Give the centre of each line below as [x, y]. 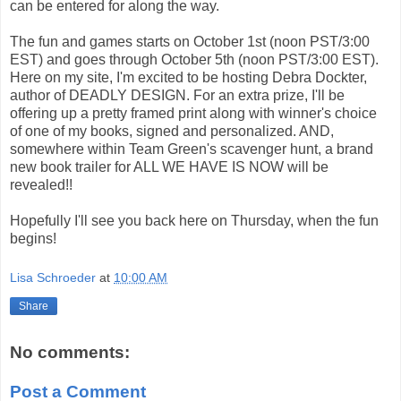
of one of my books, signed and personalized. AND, [172, 132]
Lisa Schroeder [53, 277]
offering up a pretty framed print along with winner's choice [193, 114]
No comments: [70, 353]
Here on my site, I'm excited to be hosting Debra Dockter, [188, 78]
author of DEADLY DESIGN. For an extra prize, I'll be [177, 96]
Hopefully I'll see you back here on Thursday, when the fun [194, 221]
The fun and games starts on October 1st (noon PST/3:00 [190, 42]
